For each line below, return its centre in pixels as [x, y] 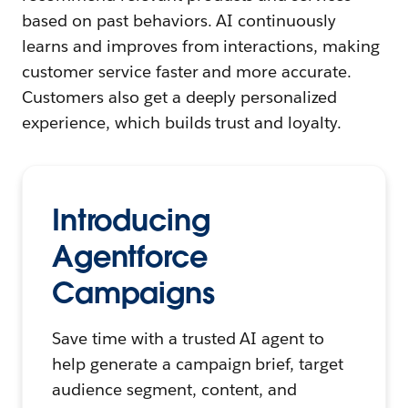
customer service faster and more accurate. [187, 71]
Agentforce [130, 256]
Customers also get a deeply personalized [180, 97]
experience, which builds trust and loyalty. [182, 122]
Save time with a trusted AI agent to [189, 338]
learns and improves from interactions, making [201, 46]
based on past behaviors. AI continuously [179, 20]
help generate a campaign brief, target [198, 363]
